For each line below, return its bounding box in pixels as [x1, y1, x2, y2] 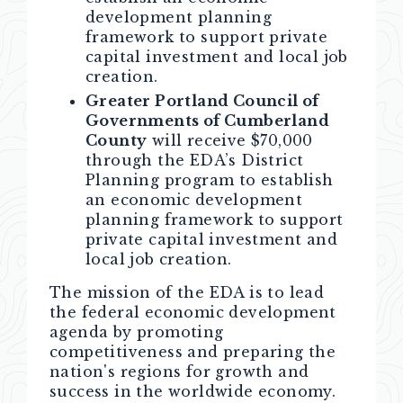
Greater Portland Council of [85, 92, 319, 110]
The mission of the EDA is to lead [49, 283, 325, 301]
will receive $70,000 [147, 131, 313, 149]
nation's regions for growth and [49, 363, 309, 381]
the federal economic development [49, 303, 336, 321]
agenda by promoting [49, 323, 224, 341]
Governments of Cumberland [85, 112, 329, 130]
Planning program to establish [85, 171, 334, 189]
